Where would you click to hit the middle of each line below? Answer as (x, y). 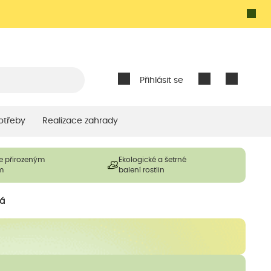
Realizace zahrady (80, 121)
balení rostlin (142, 170)
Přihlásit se (161, 81)
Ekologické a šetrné (152, 159)
